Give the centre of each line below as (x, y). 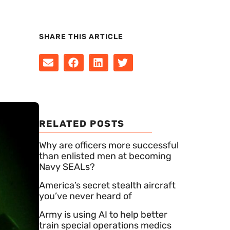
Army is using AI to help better (103, 214)
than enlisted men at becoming (105, 156)
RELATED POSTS (82, 123)
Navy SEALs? (67, 167)
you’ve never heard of (85, 196)
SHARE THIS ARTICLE (81, 37)
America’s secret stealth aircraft (107, 185)
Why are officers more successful (109, 145)
